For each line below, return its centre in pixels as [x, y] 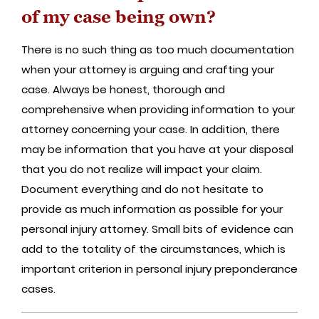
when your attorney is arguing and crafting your [148, 69]
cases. [38, 288]
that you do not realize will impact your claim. [142, 169]
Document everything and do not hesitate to [142, 189]
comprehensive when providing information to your [158, 109]
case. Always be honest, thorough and [123, 89]
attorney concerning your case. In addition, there [151, 129]
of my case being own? [119, 16]
